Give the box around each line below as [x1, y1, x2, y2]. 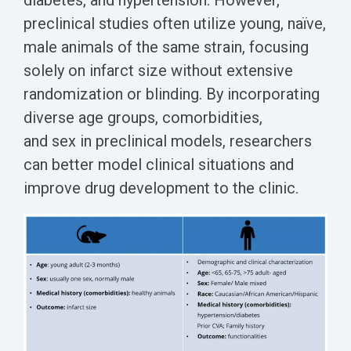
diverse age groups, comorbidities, [24, 108, 262, 128]
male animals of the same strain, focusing [24, 38, 309, 57]
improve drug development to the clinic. [24, 179, 299, 198]
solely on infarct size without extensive [24, 61, 293, 81]
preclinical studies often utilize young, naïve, [24, 14, 326, 34]
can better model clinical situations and [24, 155, 294, 175]
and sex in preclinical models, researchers [24, 132, 312, 151]
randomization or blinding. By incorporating [24, 85, 320, 104]
